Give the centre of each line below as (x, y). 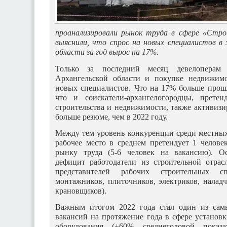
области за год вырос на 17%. (108, 52)
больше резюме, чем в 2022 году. (112, 117)
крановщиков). (82, 191)
